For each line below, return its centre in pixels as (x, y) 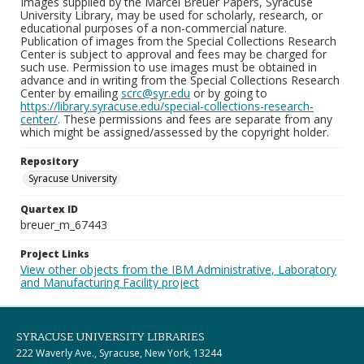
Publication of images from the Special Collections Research (178, 41)
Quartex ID (49, 209)
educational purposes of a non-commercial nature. (154, 28)
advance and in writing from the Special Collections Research (180, 80)
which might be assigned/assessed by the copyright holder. (175, 132)
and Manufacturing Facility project (110, 282)
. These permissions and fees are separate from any (195, 119)
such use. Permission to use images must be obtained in (169, 67)
